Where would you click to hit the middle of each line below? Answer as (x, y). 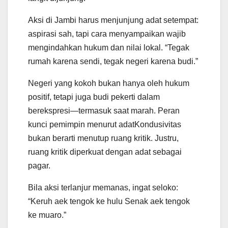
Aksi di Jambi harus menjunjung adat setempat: (113, 20)
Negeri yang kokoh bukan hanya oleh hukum (109, 83)
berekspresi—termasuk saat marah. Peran (104, 111)
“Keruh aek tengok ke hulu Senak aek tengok (109, 202)
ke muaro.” (47, 215)
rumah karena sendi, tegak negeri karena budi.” (113, 62)
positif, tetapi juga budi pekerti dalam (94, 97)
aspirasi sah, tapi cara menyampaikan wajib (107, 34)
